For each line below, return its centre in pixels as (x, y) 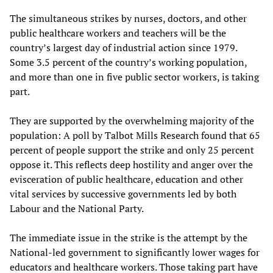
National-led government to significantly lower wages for (135, 252)
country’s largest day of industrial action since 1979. (123, 47)
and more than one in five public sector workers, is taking (134, 76)
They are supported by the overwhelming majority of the (132, 120)
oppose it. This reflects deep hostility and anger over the (131, 164)
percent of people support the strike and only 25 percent (132, 150)
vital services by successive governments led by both (123, 193)
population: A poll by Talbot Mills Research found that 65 (135, 135)
